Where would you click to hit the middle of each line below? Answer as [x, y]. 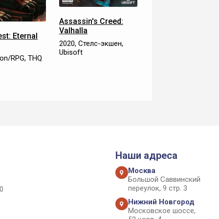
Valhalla [73, 31]
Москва [142, 171]
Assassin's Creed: [91, 22]
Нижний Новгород [161, 202]
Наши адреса [146, 155]
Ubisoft [71, 53]
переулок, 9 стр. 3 [158, 188]
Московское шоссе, [162, 211]
